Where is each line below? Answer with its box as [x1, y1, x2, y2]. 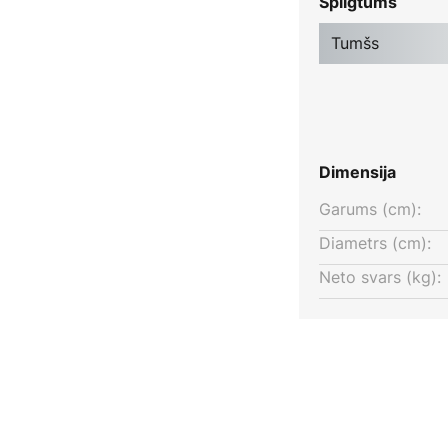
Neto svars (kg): [318, 266, 441, 289]
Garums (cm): [318, 198, 421, 221]
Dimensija [318, 162, 396, 183]
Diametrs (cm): [318, 232, 431, 255]
